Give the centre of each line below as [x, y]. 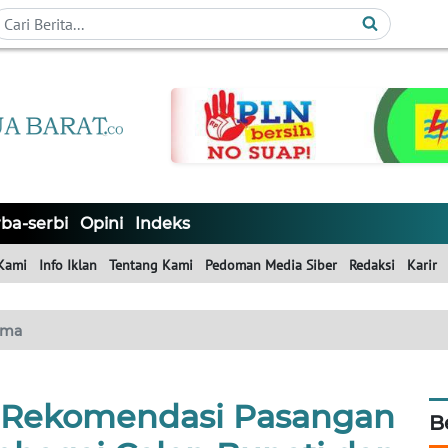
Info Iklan [68, 265]
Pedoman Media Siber [271, 265]
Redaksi [372, 265]
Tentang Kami [151, 265]
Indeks [162, 224]
